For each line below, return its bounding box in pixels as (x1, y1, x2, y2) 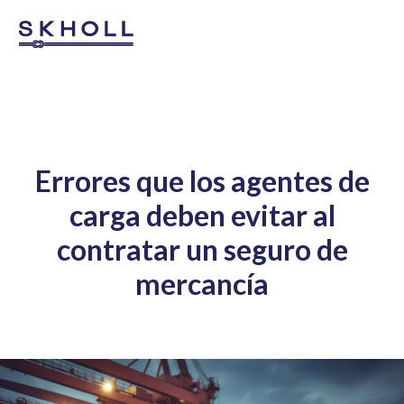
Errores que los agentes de (34, 163, 370, 198)
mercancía (135, 266, 269, 301)
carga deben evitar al (69, 197, 335, 233)
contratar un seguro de (56, 232, 348, 267)
